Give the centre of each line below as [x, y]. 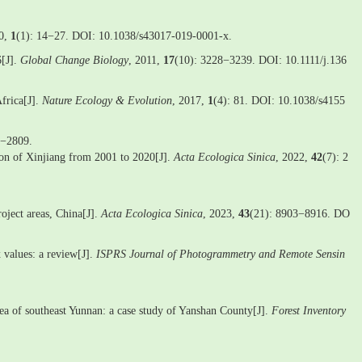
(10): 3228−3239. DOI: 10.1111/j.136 [261, 60]
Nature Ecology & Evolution [107, 101]
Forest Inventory [309, 311]
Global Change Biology [74, 60]
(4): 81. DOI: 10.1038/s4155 [279, 101]
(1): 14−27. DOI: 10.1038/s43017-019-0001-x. [124, 36]
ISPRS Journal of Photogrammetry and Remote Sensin [221, 254]
